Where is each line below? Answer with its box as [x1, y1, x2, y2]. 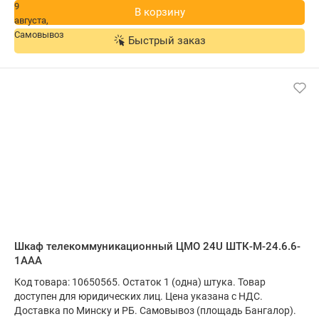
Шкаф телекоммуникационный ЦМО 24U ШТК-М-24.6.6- [14, 240, 300, 253]
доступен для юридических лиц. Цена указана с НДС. [14, 291, 263, 302]
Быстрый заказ [127, 34, 206, 47]
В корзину [134, 6, 185, 19]
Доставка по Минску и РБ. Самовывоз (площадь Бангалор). [14, 305, 296, 316]
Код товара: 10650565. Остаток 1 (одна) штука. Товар [14, 276, 266, 288]
